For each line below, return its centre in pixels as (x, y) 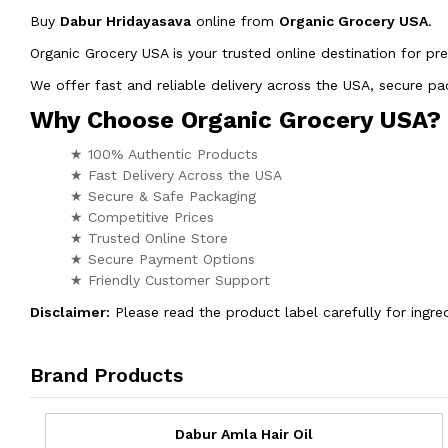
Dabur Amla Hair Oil (244, 433)
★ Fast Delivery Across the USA (176, 174)
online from (235, 20)
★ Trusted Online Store (149, 237)
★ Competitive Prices (142, 216)
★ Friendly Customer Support (170, 279)
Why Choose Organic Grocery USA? (235, 119)
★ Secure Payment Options (162, 258)
